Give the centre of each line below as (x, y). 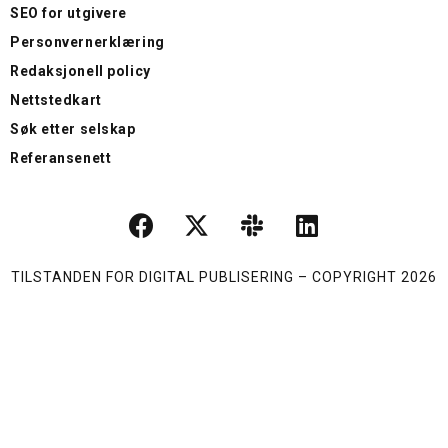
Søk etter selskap (73, 128)
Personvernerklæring (87, 41)
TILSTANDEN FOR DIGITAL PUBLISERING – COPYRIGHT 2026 (224, 276)
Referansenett (61, 157)
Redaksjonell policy (80, 70)
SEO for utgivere (68, 12)
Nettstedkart (56, 99)
